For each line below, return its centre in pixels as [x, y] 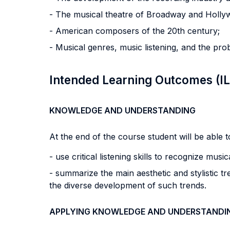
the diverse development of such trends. [128, 185]
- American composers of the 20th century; [135, 31]
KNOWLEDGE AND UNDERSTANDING [122, 110]
